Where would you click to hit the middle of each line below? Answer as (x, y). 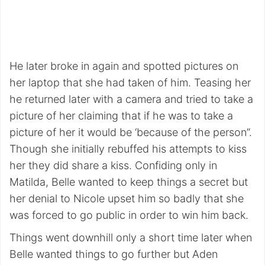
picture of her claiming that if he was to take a (121, 116)
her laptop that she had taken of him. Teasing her (130, 83)
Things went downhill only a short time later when (131, 238)
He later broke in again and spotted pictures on (124, 66)
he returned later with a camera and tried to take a (131, 99)
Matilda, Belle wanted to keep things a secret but (129, 182)
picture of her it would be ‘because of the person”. (131, 132)
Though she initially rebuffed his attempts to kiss (128, 149)
